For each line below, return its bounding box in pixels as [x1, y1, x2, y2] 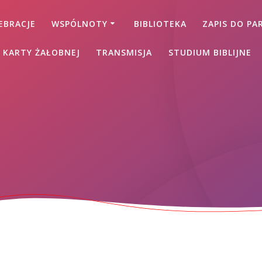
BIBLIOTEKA [134, 18, 187, 29]
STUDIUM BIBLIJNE [168, 46, 251, 58]
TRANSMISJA [96, 46, 153, 58]
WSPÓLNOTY [51, 18, 108, 29]
